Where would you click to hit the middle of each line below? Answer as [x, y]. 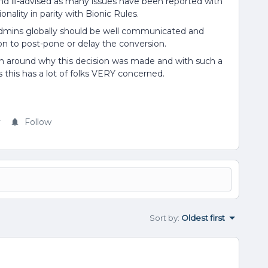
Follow [38, 122]
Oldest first [203, 218]
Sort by [164, 218]
